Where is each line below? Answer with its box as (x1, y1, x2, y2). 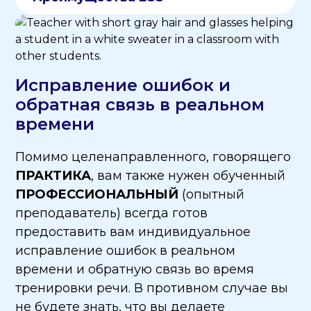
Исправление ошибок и (15, 75, 231, 96)
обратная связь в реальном (15, 94, 265, 115)
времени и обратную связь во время (15, 262, 255, 278)
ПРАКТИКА (15, 168, 92, 184)
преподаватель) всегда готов (15, 205, 208, 221)
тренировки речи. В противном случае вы (15, 280, 289, 296)
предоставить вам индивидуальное (15, 224, 251, 240)
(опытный (178, 187, 245, 203)
